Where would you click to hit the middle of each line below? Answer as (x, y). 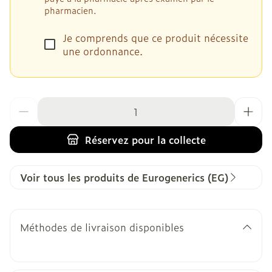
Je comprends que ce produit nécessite (155, 38)
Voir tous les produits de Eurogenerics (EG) (124, 177)
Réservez (107, 140)
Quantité (30, 103)
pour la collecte (167, 140)
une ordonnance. (103, 51)
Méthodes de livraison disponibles (102, 227)
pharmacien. (70, 10)
